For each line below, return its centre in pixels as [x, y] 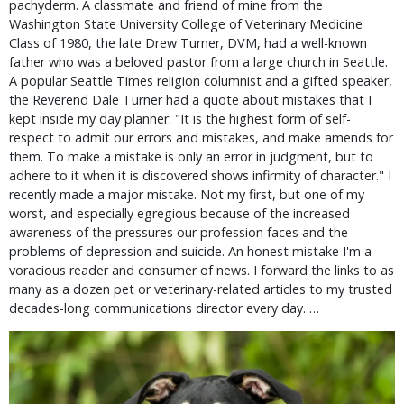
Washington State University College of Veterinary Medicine [186, 24]
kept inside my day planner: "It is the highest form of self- [180, 119]
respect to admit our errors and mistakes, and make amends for [201, 138]
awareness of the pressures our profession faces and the [179, 232]
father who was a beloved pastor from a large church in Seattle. [198, 62]
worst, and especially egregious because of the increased [179, 213]
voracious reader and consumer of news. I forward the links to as [202, 270]
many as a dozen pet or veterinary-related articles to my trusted [201, 289]
